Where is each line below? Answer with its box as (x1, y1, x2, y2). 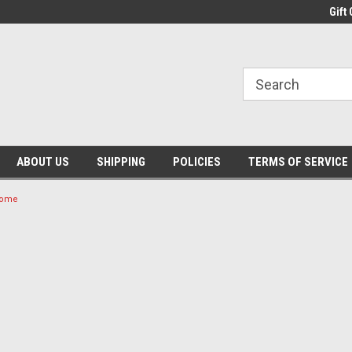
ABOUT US (16, 155, 69, 169)
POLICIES (172, 155, 221, 169)
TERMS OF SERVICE (247, 155, 348, 169)
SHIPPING (96, 155, 145, 169)
